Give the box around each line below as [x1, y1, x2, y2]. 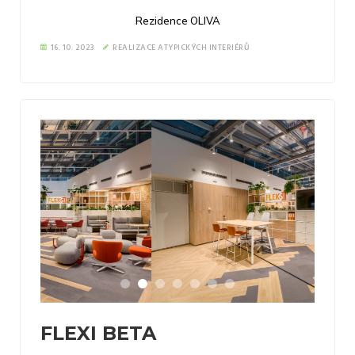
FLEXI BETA [40, 321, 156, 345]
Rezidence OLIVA [135, 13, 220, 27]
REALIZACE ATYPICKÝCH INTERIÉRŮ [113, 40, 250, 54]
